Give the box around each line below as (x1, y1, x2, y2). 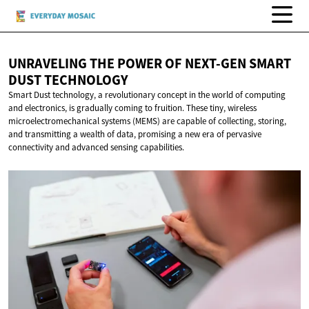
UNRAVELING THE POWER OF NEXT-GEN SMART (8, 54, 291, 73)
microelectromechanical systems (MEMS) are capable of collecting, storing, (8, 115, 286, 128)
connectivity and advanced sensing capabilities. (8, 141, 184, 154)
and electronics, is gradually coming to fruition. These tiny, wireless (8, 102, 257, 114)
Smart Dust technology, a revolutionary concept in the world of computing (8, 89, 286, 101)
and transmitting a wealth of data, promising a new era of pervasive (8, 128, 261, 141)
